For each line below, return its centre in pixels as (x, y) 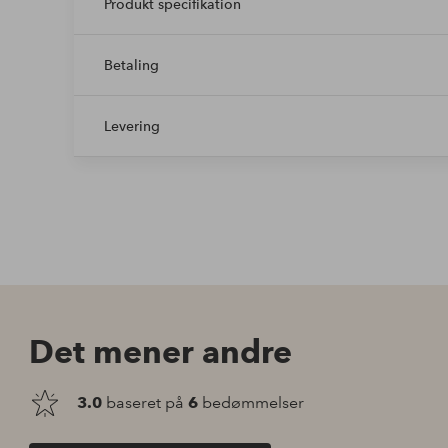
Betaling (131, 65)
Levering (131, 126)
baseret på (145, 403)
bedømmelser (251, 403)
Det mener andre (161, 352)
